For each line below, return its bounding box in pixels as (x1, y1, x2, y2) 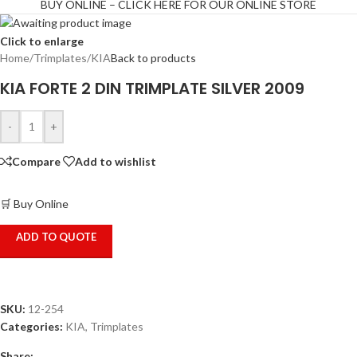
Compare (12, 154, 61, 168)
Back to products (111, 51, 196, 65)
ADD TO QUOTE (16, 230, 96, 243)
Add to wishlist (75, 154, 156, 168)
